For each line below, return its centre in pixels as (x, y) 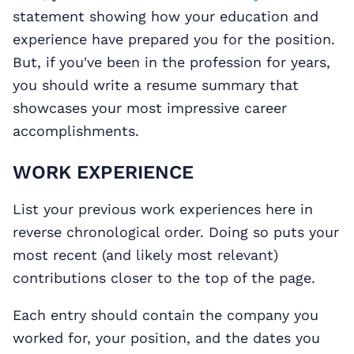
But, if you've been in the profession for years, (171, 62)
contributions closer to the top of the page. (164, 278)
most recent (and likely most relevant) (145, 255)
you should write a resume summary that (156, 85)
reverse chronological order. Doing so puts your (176, 232)
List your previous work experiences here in (163, 209)
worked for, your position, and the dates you (166, 338)
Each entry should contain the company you (166, 315)
